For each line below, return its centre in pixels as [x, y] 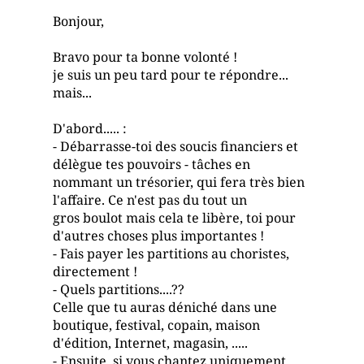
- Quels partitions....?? [119, 289]
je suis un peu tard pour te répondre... [171, 75]
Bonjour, [79, 21]
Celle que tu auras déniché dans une [165, 307]
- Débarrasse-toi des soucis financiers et [176, 146]
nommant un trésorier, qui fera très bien [179, 182]
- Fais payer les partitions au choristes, [171, 253]
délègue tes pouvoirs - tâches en [152, 164]
